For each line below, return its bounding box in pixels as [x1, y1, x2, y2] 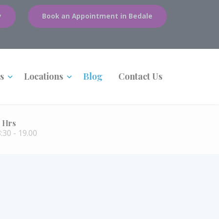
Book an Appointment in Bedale [42, 12, 153, 21]
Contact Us [118, 70, 162, 82]
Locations [24, 70, 63, 82]
